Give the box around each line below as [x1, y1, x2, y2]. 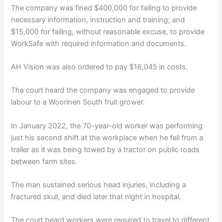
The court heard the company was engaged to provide [11, 86, 195, 95]
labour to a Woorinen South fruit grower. [11, 98, 145, 107]
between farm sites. [11, 157, 78, 166]
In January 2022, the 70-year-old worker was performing [11, 121, 203, 130]
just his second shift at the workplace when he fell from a [11, 133, 204, 142]
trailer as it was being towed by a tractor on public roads [11, 145, 200, 154]
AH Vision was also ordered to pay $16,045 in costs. [11, 62, 188, 71]
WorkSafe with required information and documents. [11, 39, 187, 48]
